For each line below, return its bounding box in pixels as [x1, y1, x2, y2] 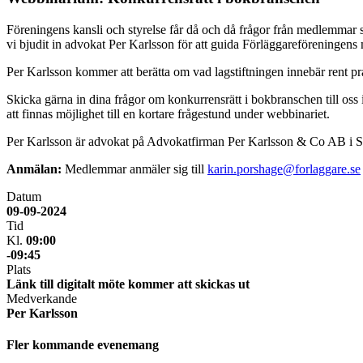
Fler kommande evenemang [6, 337, 159, 352]
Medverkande [6, 291, 77, 305]
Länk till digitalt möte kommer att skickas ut [6, 276, 250, 291]
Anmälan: [6, 161, 62, 176]
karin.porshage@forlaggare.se [207, 161, 361, 176]
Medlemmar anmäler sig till [62, 161, 207, 176]
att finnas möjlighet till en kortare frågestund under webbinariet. [6, 106, 330, 121]
